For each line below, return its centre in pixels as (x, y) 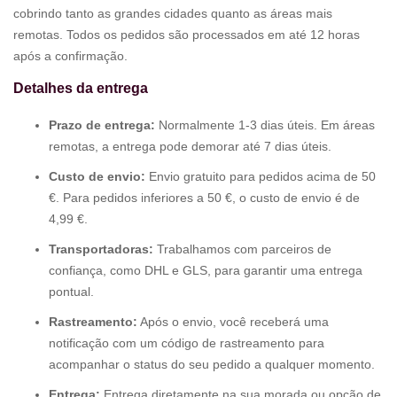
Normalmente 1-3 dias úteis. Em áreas (265, 125)
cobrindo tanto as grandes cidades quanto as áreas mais (173, 14)
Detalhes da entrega (81, 89)
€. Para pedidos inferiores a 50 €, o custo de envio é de (204, 198)
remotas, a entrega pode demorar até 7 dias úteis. (190, 147)
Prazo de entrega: (102, 125)
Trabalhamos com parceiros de (242, 249)
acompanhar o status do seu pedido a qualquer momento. (212, 365)
